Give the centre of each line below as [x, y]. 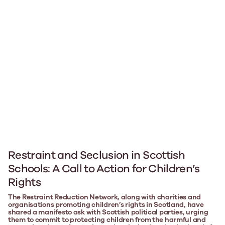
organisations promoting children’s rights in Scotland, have [106, 204]
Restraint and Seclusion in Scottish [96, 155]
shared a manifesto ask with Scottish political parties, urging [108, 212]
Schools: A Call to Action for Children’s [104, 168]
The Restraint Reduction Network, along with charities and [105, 197]
